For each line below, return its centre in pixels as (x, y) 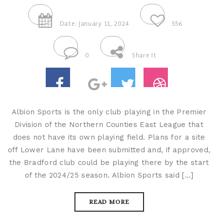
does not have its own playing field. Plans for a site (109, 137)
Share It (144, 56)
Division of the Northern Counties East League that (109, 124)
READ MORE (109, 201)
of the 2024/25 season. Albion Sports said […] (109, 175)
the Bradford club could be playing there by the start (109, 162)
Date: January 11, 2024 (94, 24)
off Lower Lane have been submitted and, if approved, (109, 150)
